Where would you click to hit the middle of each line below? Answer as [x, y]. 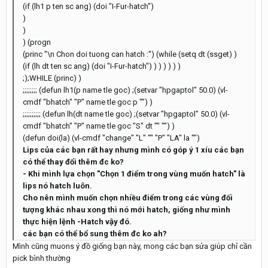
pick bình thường [42, 258]
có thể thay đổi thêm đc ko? [73, 162]
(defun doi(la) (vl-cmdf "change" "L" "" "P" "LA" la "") [111, 138]
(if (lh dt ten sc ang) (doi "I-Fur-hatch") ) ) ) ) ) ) [102, 66]
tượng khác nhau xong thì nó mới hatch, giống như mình [127, 210]
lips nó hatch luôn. [57, 186]
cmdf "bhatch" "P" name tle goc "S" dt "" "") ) [99, 126]
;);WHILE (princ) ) [52, 78]
